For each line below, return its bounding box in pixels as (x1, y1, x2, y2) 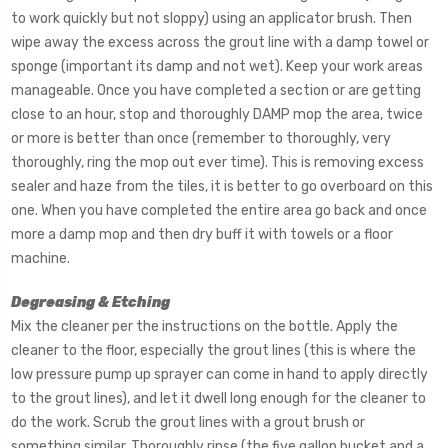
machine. (11, 250, 70, 268)
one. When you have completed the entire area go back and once (11, 202, 427, 220)
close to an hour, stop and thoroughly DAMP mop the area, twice (11, 106, 423, 124)
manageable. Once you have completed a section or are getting (11, 82, 421, 100)
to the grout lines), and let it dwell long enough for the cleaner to (11, 390, 426, 408)
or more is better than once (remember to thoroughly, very (11, 130, 391, 148)
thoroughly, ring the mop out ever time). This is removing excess (11, 154, 424, 172)
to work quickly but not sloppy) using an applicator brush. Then (11, 10, 412, 28)
